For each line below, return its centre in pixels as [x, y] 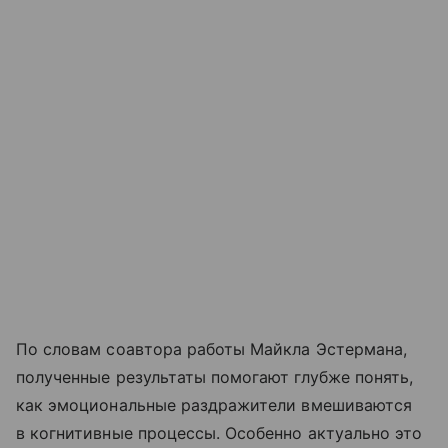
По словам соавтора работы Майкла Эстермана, [212, 348]
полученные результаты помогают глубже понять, [215, 376]
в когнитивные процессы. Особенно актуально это [219, 432]
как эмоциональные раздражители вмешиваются [214, 404]
